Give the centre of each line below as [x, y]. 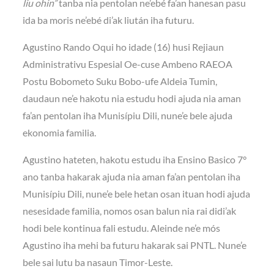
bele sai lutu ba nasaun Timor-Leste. [98, 262]
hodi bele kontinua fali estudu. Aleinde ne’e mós [122, 228]
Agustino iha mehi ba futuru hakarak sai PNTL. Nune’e [135, 245]
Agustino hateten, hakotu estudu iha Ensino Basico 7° [135, 160]
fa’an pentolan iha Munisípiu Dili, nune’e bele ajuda [128, 116]
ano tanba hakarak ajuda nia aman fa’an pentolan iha [132, 177]
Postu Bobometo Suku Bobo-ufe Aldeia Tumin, [120, 81]
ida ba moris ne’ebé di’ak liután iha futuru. [109, 20]
